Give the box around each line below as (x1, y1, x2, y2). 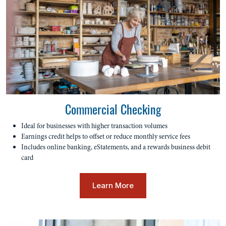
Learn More (92, 181, 134, 190)
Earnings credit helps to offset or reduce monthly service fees (21, 132, 192, 141)
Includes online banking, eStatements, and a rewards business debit (21, 142, 210, 152)
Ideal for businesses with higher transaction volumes (21, 121, 167, 131)
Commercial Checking (65, 99, 161, 118)
